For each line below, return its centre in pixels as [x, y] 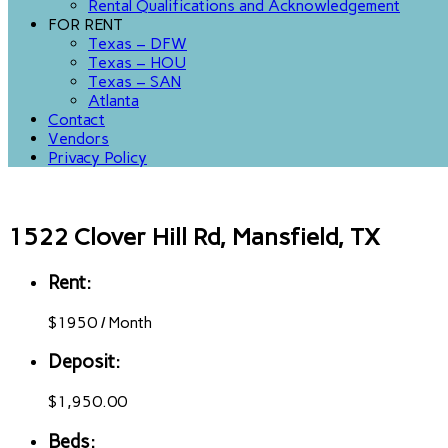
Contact [76, 119]
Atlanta [113, 100]
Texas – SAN [134, 81]
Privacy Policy [97, 157]
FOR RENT [85, 24]
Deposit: [84, 362]
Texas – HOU [137, 62]
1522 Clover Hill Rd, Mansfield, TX [194, 236]
